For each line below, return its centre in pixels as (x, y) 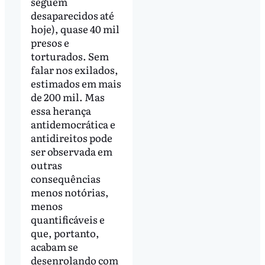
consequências (65, 179)
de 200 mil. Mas (67, 97)
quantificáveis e (67, 219)
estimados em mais (76, 83)
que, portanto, (65, 233)
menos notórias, (70, 192)
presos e (50, 43)
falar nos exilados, (74, 70)
